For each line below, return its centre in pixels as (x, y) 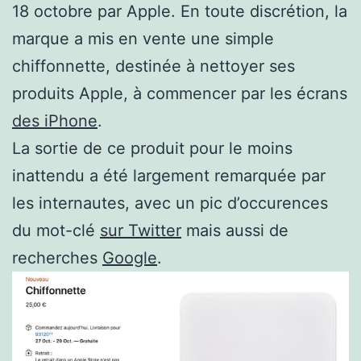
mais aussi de (235, 230)
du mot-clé (56, 230)
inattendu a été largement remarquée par (169, 175)
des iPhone (55, 120)
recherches (57, 257)
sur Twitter (141, 230)
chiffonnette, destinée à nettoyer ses (154, 66)
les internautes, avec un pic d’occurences (170, 203)
